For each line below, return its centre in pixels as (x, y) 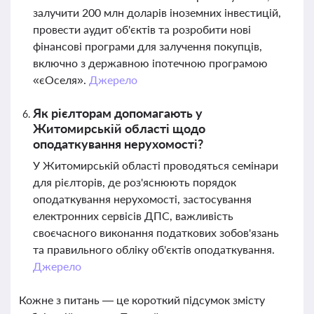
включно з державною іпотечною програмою (150, 63)
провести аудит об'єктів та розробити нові (142, 29)
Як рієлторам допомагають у (118, 113)
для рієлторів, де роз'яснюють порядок (135, 182)
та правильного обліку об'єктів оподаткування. (154, 249)
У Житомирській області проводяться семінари (156, 165)
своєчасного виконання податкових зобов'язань (156, 232)
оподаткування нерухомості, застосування (142, 199)
